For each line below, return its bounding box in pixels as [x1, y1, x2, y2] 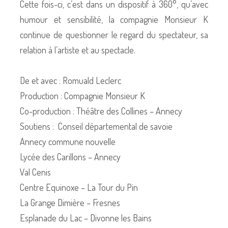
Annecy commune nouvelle [20, 135, 116, 147]
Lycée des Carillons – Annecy [20, 151, 121, 162]
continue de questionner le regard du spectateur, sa [20, 28, 208, 40]
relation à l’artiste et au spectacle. [20, 44, 135, 55]
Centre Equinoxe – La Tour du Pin [20, 181, 138, 193]
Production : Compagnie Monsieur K [20, 90, 145, 101]
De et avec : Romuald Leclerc [20, 74, 121, 86]
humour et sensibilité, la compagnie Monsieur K [20, 13, 208, 25]
